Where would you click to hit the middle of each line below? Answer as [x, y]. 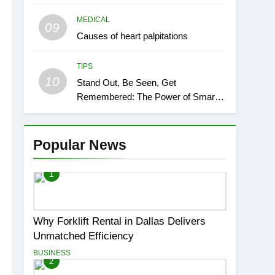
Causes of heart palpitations [133, 36]
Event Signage [106, 111]
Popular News [80, 145]
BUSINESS [52, 253]
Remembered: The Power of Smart [147, 97]
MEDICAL [94, 20]
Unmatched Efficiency [84, 235]
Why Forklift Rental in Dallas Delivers [120, 221]
